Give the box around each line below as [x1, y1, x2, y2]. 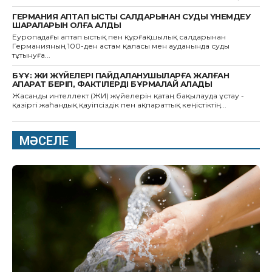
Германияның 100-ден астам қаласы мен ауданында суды [12, 41, 229, 51]
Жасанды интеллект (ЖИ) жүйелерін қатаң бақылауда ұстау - [12, 91, 244, 101]
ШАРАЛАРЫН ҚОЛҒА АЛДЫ [12, 20, 121, 30]
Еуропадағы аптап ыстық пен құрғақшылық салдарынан [12, 32, 226, 42]
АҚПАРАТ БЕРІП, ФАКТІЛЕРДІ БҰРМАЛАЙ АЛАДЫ [12, 79, 212, 89]
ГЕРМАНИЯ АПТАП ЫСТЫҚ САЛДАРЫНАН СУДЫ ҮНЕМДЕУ [12, 12, 250, 22]
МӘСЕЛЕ [19, 134, 69, 149]
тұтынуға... [12, 50, 50, 60]
